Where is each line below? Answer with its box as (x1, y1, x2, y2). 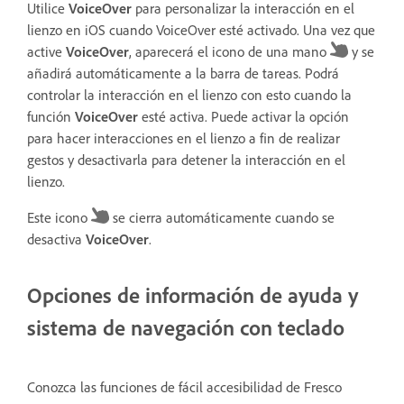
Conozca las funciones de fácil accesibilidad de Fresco (27, 377, 342, 396)
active (27, 41, 66, 60)
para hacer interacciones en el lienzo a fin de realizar (27, 128, 340, 147)
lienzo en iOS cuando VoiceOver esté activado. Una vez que (27, 20, 375, 39)
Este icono (27, 207, 91, 226)
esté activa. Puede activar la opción (138, 106, 349, 125)
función (27, 106, 75, 125)
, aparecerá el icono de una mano (129, 41, 330, 60)
